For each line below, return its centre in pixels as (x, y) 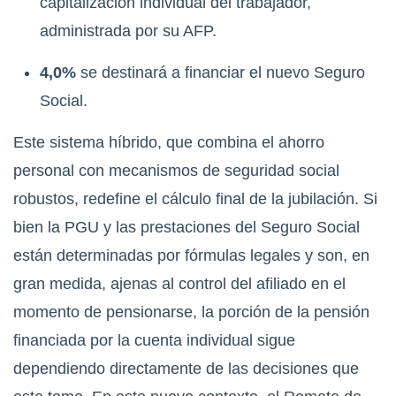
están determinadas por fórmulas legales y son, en (191, 256)
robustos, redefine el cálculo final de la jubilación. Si (195, 199)
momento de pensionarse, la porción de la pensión (191, 312)
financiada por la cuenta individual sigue (154, 341)
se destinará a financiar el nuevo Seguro (221, 73)
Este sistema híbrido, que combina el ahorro (169, 143)
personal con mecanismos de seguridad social (176, 171)
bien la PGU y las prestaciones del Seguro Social (187, 228)
